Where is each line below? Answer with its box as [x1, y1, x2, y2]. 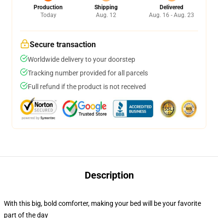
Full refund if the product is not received [28, 83, 146, 91]
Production [34, 4, 63, 11]
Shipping [94, 4, 118, 11]
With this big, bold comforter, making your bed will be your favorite [4, 200, 201, 207]
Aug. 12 [95, 12, 116, 18]
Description [84, 169, 134, 181]
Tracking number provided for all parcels [28, 69, 148, 77]
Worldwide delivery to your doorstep [28, 55, 135, 63]
